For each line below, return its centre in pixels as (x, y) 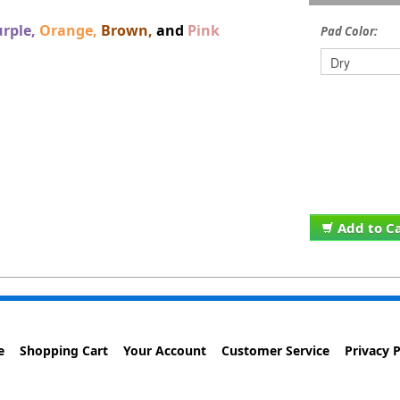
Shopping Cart (64, 350)
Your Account (165, 350)
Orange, (69, 30)
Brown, (127, 30)
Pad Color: (350, 31)
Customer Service (276, 350)
